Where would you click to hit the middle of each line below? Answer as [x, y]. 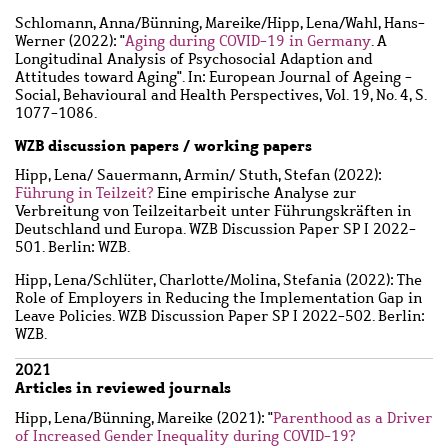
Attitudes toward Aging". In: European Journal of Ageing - [213, 76]
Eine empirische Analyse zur [254, 193]
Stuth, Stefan [282, 175]
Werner [40, 40]
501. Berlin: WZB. [72, 247]
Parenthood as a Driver [352, 417]
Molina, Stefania [286, 280]
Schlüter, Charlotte [158, 280]
